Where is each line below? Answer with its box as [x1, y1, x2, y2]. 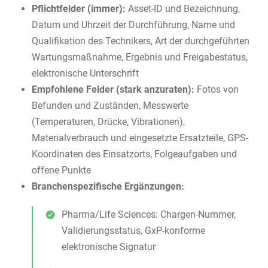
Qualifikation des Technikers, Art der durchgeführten [32, 35, 250, 47]
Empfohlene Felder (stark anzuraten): [32, 83, 195, 95]
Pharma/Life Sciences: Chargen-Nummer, [62, 208, 236, 220]
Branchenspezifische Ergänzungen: [32, 180, 185, 192]
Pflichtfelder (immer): [32, 2, 126, 14]
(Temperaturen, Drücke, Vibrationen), [32, 115, 185, 127]
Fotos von [194, 83, 239, 95]
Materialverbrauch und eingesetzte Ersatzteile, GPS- [32, 132, 249, 144]
